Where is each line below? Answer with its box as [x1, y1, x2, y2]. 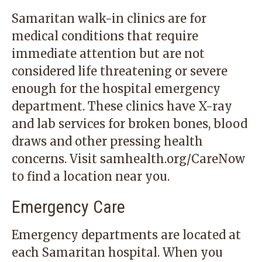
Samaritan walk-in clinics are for [12, 11, 206, 26]
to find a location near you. [12, 169, 170, 184]
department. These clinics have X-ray [12, 99, 232, 113]
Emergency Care [12, 196, 125, 217]
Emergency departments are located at [12, 227, 241, 242]
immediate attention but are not [12, 46, 205, 61]
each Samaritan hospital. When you [12, 245, 223, 260]
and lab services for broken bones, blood [12, 116, 247, 131]
